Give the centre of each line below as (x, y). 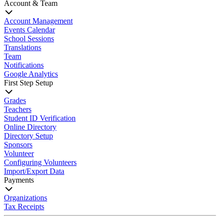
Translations (23, 47)
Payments (19, 180)
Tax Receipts (24, 206)
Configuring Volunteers (40, 162)
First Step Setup (28, 83)
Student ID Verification (40, 118)
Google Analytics (31, 74)
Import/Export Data (34, 171)
